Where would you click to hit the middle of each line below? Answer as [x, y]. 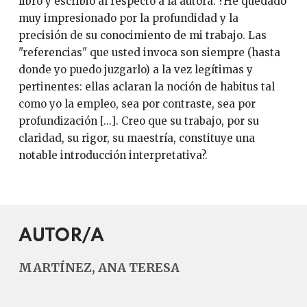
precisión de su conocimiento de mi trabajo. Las [142, 35]
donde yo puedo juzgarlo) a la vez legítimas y [135, 70]
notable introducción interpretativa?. [113, 155]
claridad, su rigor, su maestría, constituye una [136, 138]
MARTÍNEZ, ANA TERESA [99, 268]
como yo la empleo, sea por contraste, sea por [137, 104]
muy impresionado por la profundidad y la [128, 18]
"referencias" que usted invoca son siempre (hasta [149, 52]
